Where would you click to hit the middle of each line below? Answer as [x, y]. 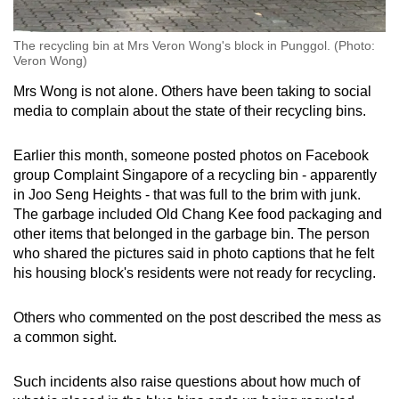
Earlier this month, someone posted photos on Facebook [191, 156]
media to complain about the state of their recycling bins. [191, 111]
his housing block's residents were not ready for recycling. [196, 273]
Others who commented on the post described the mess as [197, 318]
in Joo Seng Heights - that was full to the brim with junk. [187, 195]
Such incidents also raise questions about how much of [187, 382]
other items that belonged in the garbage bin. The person [191, 234]
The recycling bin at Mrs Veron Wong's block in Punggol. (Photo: [194, 46]
